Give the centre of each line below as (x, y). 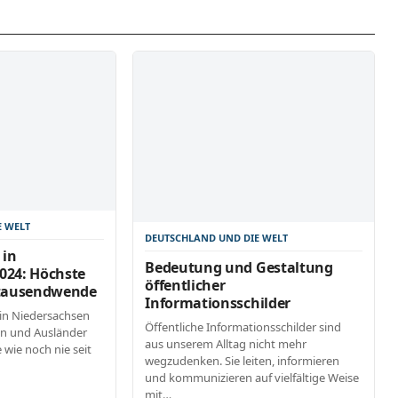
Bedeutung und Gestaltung (239, 267)
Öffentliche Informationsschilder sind (243, 326)
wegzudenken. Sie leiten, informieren (243, 360)
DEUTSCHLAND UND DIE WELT (217, 237)
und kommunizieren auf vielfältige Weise (252, 377)
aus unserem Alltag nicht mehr (226, 343)
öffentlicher (185, 285)
